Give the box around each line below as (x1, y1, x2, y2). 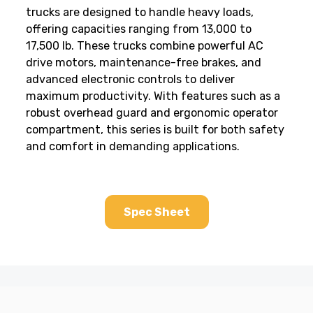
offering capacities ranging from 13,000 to (26, 22, 252, 36)
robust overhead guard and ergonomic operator (26, 105, 278, 119)
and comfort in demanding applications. (26, 139, 242, 153)
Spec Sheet (123, 205, 190, 219)
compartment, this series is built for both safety (26, 122, 284, 136)
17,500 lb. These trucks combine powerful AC (26, 38, 263, 52)
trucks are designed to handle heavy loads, (26, 5, 254, 19)
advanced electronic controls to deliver (26, 72, 235, 86)
